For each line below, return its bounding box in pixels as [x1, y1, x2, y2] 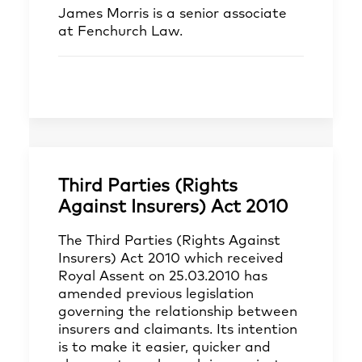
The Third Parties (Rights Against [58, 234, 280, 248]
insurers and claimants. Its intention [58, 323, 297, 337]
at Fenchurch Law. [58, 25, 183, 39]
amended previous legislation [58, 288, 254, 301]
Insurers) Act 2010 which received [58, 252, 284, 266]
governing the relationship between [58, 305, 297, 319]
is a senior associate [149, 7, 287, 21]
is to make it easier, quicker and [58, 341, 271, 355]
